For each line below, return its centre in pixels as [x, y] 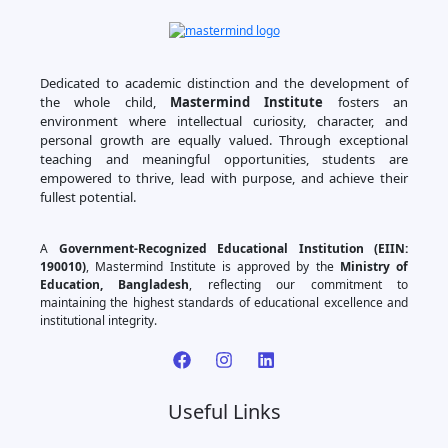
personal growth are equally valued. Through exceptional [224, 139]
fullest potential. [88, 196]
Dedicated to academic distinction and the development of [224, 82]
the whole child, [105, 101]
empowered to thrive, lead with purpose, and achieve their [224, 177]
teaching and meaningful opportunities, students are [224, 158]
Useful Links [224, 412]
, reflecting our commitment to [299, 285]
